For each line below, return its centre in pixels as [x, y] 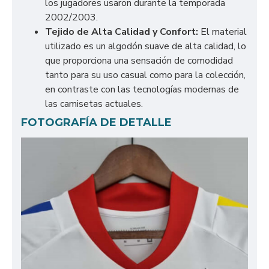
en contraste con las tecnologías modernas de [142, 89]
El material [222, 32]
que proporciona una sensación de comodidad [139, 61]
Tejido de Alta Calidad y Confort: [122, 32]
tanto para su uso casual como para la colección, [145, 75]
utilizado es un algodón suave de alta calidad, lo [146, 46]
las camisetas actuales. [94, 104]
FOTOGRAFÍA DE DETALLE [96, 122]
